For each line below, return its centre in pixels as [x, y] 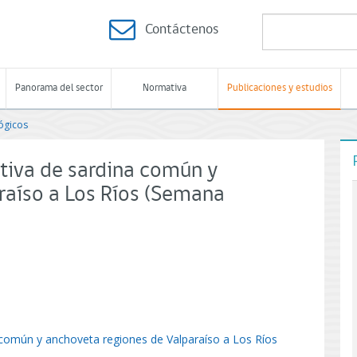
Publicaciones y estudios [279, 88]
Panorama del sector [59, 88]
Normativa [165, 88]
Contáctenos [182, 30]
